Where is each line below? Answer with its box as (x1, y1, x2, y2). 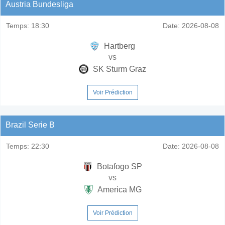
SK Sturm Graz (91, 64, 146, 73)
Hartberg (102, 41, 135, 50)
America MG (95, 185, 142, 194)
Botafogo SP (95, 162, 142, 171)
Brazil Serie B (6, 120, 55, 129)
